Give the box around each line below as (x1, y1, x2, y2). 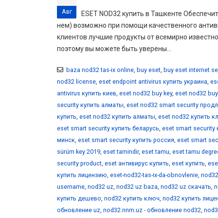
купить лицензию (57, 171, 107, 179)
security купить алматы (57, 101, 124, 109)
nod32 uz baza (116, 182, 158, 190)
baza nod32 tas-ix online (66, 66, 134, 73)
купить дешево (57, 194, 101, 202)
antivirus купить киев (57, 89, 116, 97)
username (57, 182, 85, 190)
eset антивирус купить (105, 159, 169, 167)
